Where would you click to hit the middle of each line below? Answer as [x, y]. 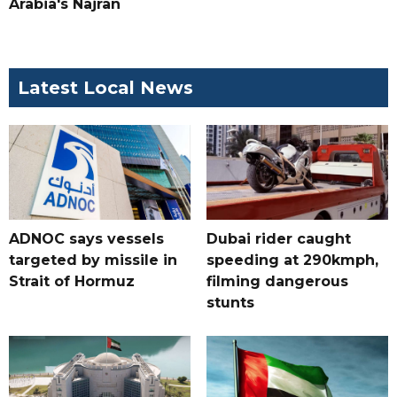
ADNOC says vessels [86, 239]
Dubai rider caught [278, 239]
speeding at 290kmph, [292, 261]
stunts [230, 303]
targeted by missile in [93, 261]
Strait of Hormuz [72, 282]
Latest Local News [105, 88]
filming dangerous [277, 282]
